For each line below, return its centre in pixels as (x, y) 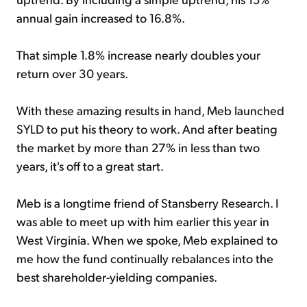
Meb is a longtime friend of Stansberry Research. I (147, 203)
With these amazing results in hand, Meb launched (150, 110)
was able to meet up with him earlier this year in (143, 221)
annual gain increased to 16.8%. (101, 18)
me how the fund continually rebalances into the (145, 258)
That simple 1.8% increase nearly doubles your (138, 55)
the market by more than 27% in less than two (138, 147)
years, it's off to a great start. (90, 166)
